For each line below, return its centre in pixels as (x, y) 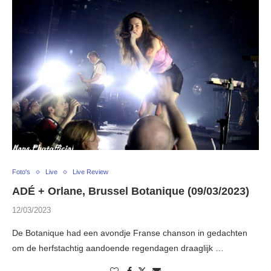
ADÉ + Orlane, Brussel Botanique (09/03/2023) (131, 191)
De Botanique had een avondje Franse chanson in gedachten (130, 233)
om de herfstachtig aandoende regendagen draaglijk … (118, 248)
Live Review (90, 172)
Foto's (21, 172)
